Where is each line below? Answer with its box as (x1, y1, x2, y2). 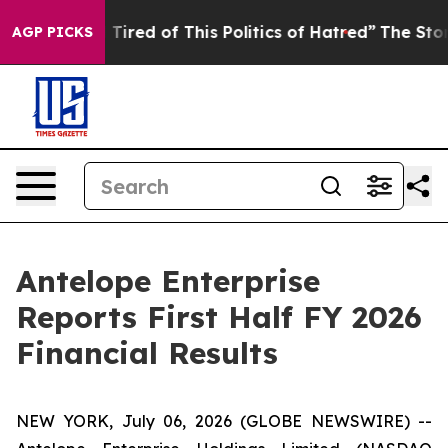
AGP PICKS (12, 23, 93, 41)
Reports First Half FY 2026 (16, 298, 422, 336)
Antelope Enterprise (16, 262, 320, 300)
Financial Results (16, 334, 278, 372)
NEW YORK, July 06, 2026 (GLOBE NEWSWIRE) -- (16, 411, 432, 431)
